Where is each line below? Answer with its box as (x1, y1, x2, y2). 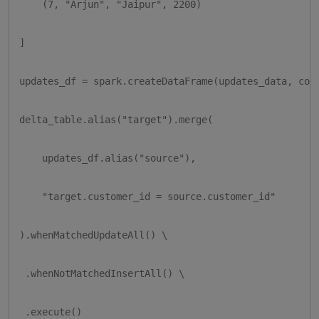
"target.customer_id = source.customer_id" (19, 191, 276, 203)
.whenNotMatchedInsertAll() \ (19, 268, 184, 280)
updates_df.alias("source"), (19, 152, 196, 164)
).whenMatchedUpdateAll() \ (19, 229, 167, 241)
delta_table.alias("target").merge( (19, 114, 213, 126)
